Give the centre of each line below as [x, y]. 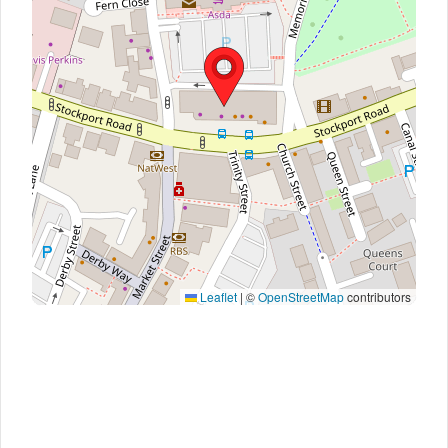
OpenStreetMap [301, 296]
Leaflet [217, 296]
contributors [377, 296]
